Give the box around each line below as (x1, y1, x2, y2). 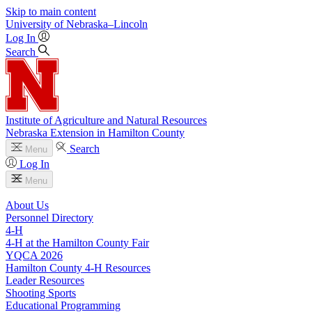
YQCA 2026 (6, 249, 63, 261)
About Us (6, 199, 49, 211)
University (6, 18, 52, 30)
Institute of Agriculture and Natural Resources (6, 114, 207, 126)
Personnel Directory (6, 212, 93, 224)
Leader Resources (6, 274, 84, 286)
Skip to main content (6, 6, 96, 17)
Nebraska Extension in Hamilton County (6, 127, 185, 139)
